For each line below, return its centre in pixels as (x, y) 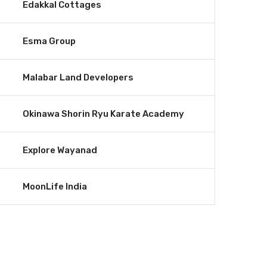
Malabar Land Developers (78, 77)
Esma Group (49, 41)
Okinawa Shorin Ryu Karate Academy (103, 114)
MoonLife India (55, 187)
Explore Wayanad (60, 150)
